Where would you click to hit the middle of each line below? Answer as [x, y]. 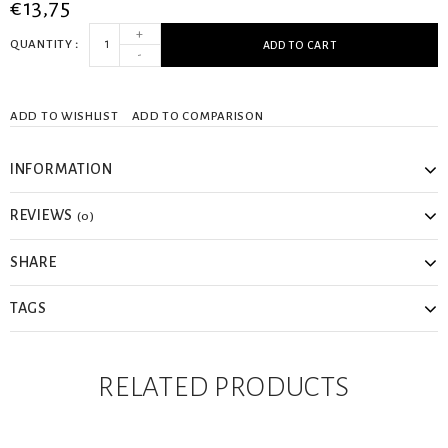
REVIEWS [43, 214]
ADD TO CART [299, 44]
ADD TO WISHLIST [64, 116]
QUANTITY [43, 45]
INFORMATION [61, 168]
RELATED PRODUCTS [224, 386]
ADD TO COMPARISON [197, 116]
